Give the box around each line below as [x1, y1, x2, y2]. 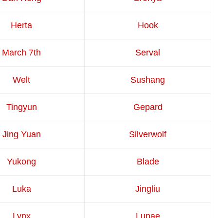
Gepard [133, 102, 163, 112]
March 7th [2, 47, 41, 57]
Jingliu [135, 183, 160, 194]
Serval [135, 47, 160, 57]
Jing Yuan [2, 129, 41, 139]
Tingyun [6, 102, 37, 112]
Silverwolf [129, 129, 166, 139]
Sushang [130, 74, 165, 85]
